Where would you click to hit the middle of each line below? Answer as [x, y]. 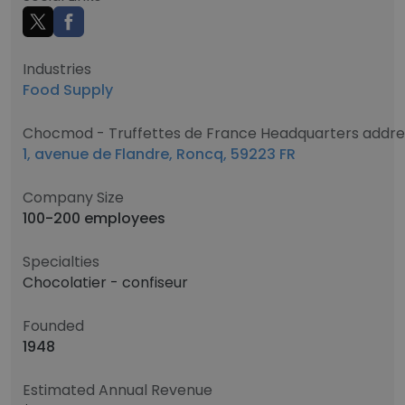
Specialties [61, 262]
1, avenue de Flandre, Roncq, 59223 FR [159, 154]
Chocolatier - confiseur [105, 283]
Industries [57, 69]
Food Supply [68, 90]
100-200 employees [94, 218]
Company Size [73, 198]
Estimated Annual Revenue [118, 390]
